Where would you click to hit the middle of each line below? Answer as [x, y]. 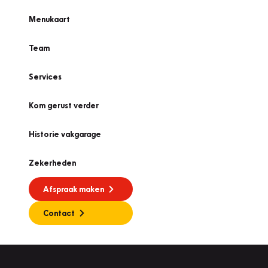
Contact [59, 213]
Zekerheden [52, 163]
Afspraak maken [74, 189]
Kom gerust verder [64, 105]
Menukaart [49, 19]
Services [45, 77]
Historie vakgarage [65, 134]
